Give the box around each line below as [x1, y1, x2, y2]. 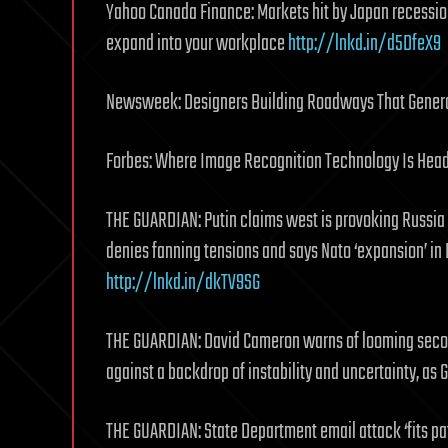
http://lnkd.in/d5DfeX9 [288, 26, 441, 61]
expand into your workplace [106, 26, 288, 61]
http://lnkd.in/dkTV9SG [106, 265, 260, 300]
